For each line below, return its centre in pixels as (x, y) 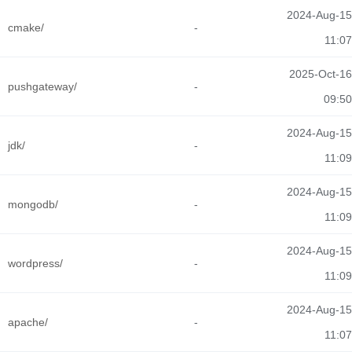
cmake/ (26, 27)
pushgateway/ (42, 86)
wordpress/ (35, 263)
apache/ (28, 322)
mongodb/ (33, 204)
